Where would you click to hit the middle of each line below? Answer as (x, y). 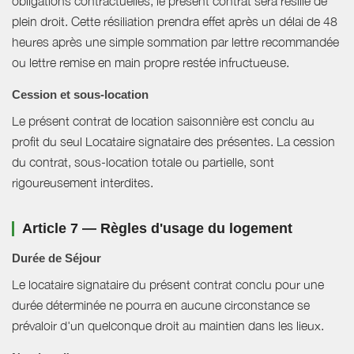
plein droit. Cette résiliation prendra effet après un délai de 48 (175, 22)
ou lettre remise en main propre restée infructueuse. (151, 63)
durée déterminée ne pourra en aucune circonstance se (161, 305)
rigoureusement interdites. (83, 183)
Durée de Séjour (56, 258)
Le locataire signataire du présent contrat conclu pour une (168, 285)
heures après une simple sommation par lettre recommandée (175, 42)
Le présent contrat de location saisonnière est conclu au (163, 121)
